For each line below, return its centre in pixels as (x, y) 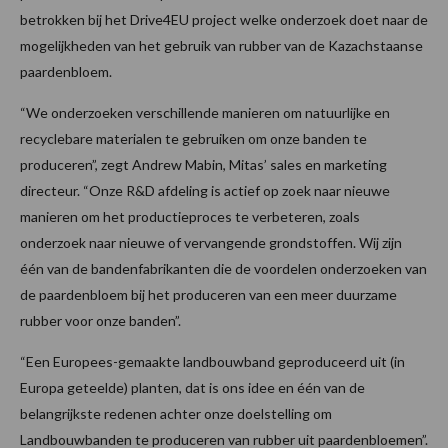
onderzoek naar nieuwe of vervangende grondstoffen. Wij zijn (211, 243)
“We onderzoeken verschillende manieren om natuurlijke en (205, 113)
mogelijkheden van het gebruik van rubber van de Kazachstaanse (221, 46)
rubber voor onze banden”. (100, 321)
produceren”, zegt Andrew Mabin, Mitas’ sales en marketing (203, 165)
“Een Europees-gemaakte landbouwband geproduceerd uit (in (212, 362)
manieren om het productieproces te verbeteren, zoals (190, 217)
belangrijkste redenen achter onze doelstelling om (176, 414)
